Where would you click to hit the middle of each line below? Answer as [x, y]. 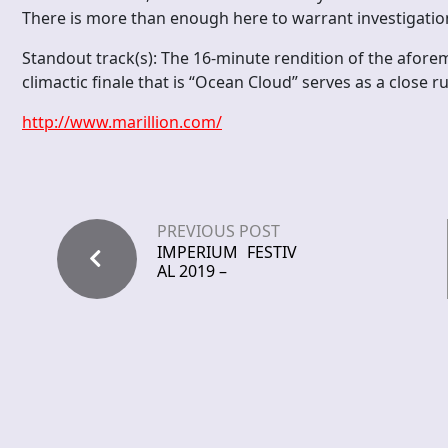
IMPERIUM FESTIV [227, 252]
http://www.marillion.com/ [122, 122]
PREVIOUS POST [218, 231]
